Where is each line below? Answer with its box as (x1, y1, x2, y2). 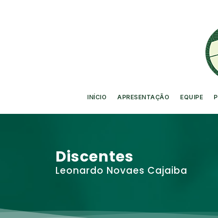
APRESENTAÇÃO (117, 93, 170, 101)
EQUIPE (180, 93, 203, 101)
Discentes (55, 146, 134, 167)
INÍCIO (87, 93, 107, 101)
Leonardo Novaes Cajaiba (55, 164, 187, 177)
